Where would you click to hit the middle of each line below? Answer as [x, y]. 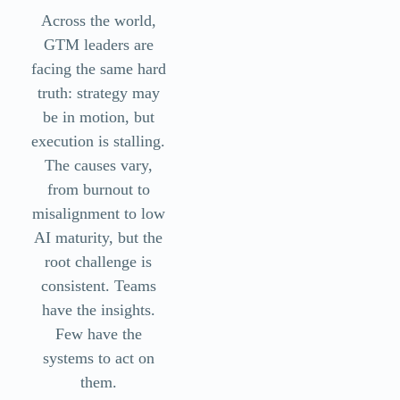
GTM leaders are [98, 44]
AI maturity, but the [98, 237]
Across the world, [98, 20]
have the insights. [98, 309]
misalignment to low [98, 213]
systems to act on [98, 358]
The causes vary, [98, 165]
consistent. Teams [98, 285]
